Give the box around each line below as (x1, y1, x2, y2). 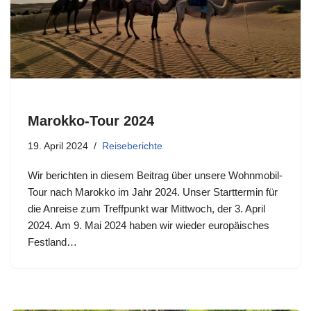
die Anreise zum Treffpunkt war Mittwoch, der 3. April (28, 202, 265, 215)
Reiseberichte (102, 140, 162, 151)
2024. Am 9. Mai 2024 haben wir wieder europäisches (28, 219, 269, 231)
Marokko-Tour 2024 (28, 112, 154, 128)
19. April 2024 (28, 140, 88, 151)
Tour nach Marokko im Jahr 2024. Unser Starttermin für (28, 185, 278, 198)
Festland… (28, 235, 80, 248)
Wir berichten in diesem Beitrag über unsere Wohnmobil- (28, 169, 283, 181)
